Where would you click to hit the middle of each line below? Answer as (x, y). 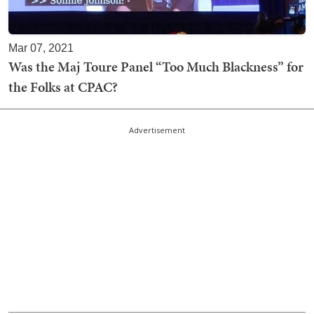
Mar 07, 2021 (41, 48)
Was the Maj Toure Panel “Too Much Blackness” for (156, 67)
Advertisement (157, 130)
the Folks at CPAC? (63, 87)
